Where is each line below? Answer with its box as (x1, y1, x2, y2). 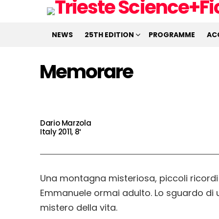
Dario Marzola (40, 118, 91, 128)
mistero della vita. (40, 201, 117, 214)
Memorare (40, 58, 133, 85)
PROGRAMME (149, 30, 195, 40)
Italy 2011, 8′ (40, 127, 81, 137)
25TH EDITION (85, 30, 134, 40)
